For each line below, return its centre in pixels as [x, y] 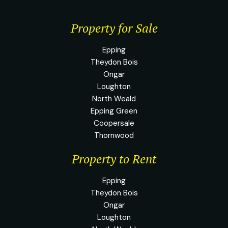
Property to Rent [114, 159]
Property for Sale [114, 28]
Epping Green [114, 111]
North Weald [114, 98]
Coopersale [114, 123]
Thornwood [114, 135]
